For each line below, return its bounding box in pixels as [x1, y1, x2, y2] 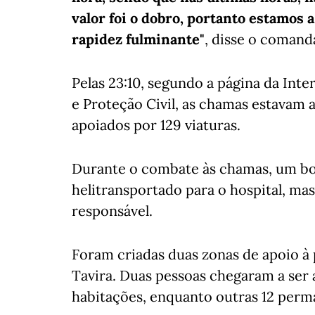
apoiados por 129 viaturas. [72, 116, 240, 134]
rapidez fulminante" [72, 30, 205, 48]
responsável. [72, 202, 153, 219]
